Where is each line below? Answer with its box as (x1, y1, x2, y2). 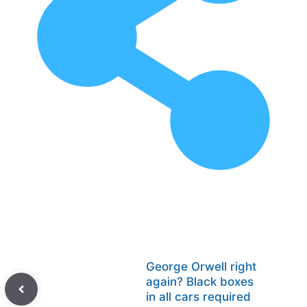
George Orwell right (146, 260, 256, 273)
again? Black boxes (146, 275, 254, 288)
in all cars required (146, 290, 251, 304)
